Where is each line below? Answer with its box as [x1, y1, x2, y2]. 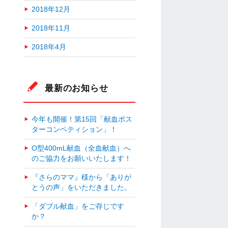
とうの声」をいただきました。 [32, 183, 131, 191]
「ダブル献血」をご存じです [32, 202, 124, 210]
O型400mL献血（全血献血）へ [32, 144, 131, 152]
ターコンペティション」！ [32, 125, 117, 133]
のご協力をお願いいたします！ [32, 154, 131, 162]
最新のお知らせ [45, 83, 108, 93]
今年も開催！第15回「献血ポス [32, 115, 132, 123]
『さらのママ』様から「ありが [32, 173, 131, 181]
